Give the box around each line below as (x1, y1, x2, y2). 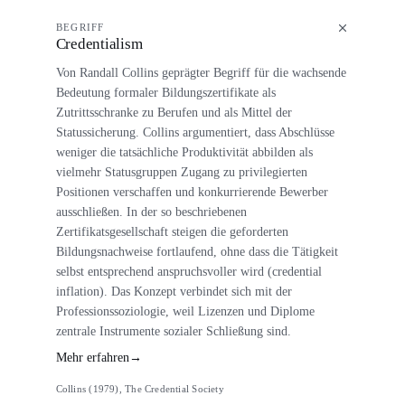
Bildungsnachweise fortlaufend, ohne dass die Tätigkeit (55, 244, 338, 259)
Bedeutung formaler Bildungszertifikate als (55, 85, 276, 100)
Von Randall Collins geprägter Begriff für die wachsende (55, 65, 346, 80)
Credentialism (55, 34, 143, 52)
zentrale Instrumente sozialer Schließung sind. (55, 324, 291, 339)
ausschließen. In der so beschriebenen (55, 204, 247, 220)
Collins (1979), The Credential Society (55, 382, 224, 394)
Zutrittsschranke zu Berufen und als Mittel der (55, 105, 292, 120)
